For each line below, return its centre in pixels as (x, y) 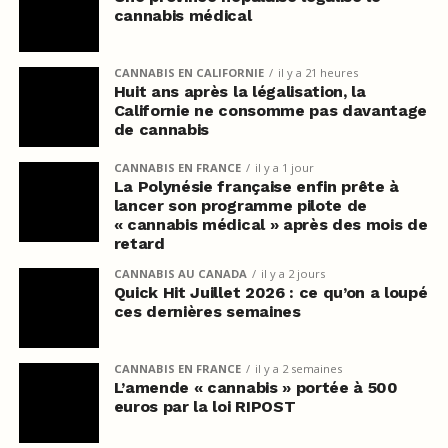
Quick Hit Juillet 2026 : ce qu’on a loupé (270, 292)
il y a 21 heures (317, 72)
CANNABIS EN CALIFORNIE (188, 72)
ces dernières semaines (207, 311)
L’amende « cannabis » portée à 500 (255, 387)
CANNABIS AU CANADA (180, 273)
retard (139, 243)
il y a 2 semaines (298, 368)
